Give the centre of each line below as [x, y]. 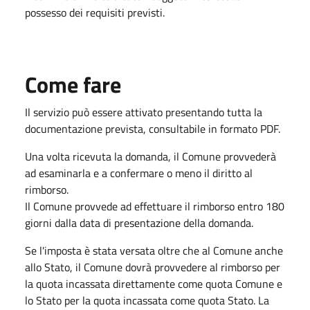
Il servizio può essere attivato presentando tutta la [144, 112]
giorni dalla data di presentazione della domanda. [139, 222]
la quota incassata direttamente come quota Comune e [154, 283]
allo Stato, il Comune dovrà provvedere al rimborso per [153, 267]
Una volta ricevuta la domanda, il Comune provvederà [151, 156]
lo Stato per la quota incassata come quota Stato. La [147, 300]
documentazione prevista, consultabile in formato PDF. [153, 128]
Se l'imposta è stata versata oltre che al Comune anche [154, 250]
